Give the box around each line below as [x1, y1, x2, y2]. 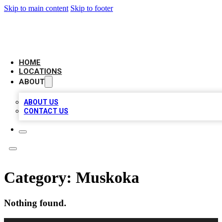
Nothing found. [4, 197, 66, 208]
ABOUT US [24, 98, 58, 106]
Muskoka [76, 168, 139, 187]
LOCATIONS [19, 67, 62, 76]
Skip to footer [70, 4, 113, 12]
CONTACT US [24, 107, 68, 115]
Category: [4, 168, 76, 187]
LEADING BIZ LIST [9, 21, 92, 35]
